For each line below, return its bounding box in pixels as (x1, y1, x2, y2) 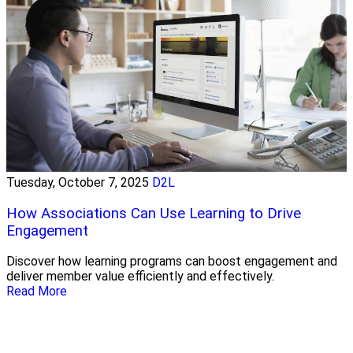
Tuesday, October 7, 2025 (6, 174, 149, 190)
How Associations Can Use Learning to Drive (6, 204, 301, 222)
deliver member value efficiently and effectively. (6, 269, 274, 284)
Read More (6, 284, 67, 299)
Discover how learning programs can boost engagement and (6, 254, 337, 269)
